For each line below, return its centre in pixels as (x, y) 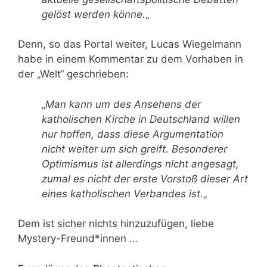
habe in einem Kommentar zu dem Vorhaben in (131, 59)
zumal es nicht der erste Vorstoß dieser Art (145, 178)
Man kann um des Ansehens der (123, 104)
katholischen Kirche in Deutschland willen (141, 119)
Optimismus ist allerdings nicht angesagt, (140, 164)
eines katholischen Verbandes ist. (122, 193)
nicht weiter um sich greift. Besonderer (134, 149)
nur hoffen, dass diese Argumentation (133, 134)
